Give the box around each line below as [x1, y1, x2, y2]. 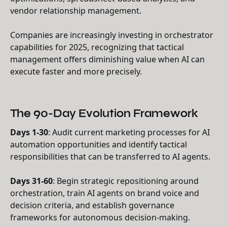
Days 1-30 [10, 126, 48, 138]
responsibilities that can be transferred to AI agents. [10, 150, 210, 162]
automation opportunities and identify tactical [10, 138, 187, 150]
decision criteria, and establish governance [10, 199, 174, 211]
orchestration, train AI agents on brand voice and [10, 187, 199, 199]
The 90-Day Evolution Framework [10, 105, 198, 120]
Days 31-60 [10, 175, 53, 186]
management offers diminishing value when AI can [10, 53, 205, 65]
